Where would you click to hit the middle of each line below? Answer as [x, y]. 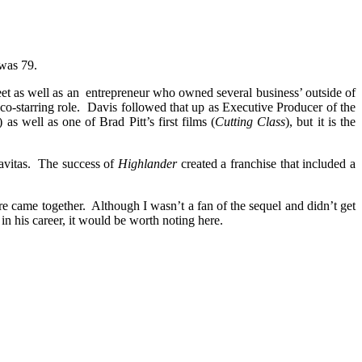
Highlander [147, 163]
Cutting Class [250, 121]
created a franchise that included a [266, 163]
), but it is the [321, 121]
